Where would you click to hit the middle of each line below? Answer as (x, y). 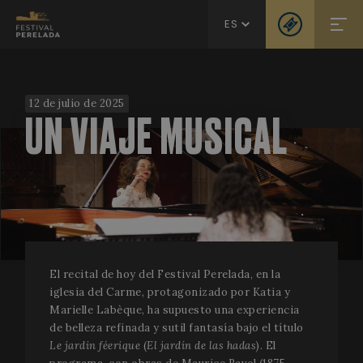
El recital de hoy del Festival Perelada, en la (165, 274)
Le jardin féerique (95, 345)
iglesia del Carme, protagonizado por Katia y (170, 292)
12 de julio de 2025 (77, 103)
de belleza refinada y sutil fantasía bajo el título (177, 327)
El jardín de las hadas (201, 345)
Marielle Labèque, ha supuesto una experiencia (175, 310)
